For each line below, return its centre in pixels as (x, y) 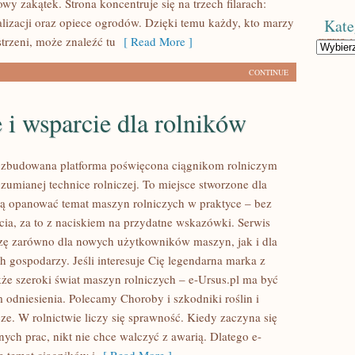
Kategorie (334, 45)
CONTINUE (269, 72)
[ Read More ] (154, 41)
